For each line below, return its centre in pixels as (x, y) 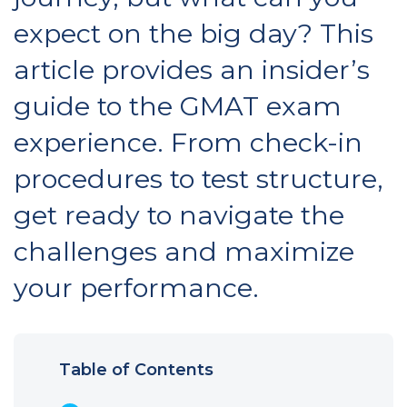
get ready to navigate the (179, 214)
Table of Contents (136, 369)
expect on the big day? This (194, 33)
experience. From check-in (188, 142)
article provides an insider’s (192, 69)
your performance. (136, 287)
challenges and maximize (184, 251)
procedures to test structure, (199, 178)
